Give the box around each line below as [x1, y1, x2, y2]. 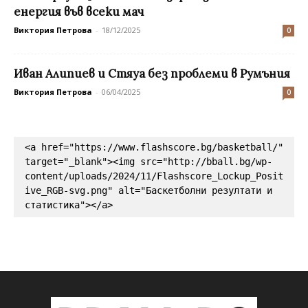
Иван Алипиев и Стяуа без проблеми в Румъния [14, 65, 290, 81]
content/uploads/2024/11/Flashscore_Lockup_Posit [25, 170, 283, 181]
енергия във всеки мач [14, 3, 144, 19]
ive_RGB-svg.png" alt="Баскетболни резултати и [25, 184, 272, 196]
